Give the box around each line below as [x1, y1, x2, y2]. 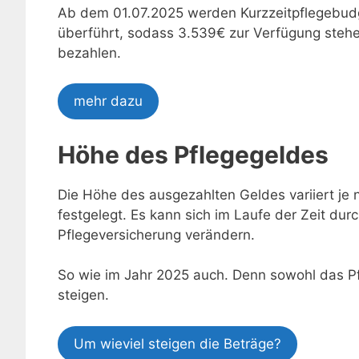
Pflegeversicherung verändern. [58, 226, 255, 243]
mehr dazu [74, 93, 143, 110]
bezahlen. [58, 44, 121, 61]
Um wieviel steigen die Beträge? [74, 335, 281, 352]
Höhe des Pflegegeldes [58, 139, 329, 169]
